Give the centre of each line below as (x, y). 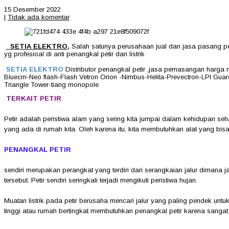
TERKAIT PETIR (34, 98)
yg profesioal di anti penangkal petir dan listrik (74, 54)
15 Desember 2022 (32, 9)
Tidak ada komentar (39, 17)
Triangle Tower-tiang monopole (51, 84)
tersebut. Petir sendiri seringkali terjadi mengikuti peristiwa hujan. (102, 180)
